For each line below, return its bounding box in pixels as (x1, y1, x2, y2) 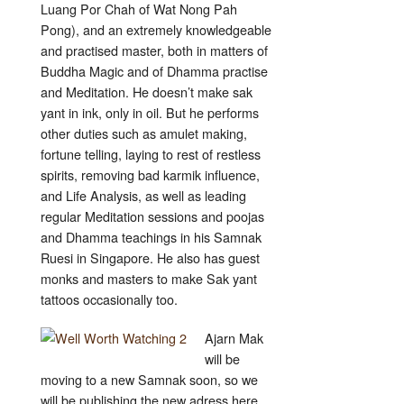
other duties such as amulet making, (41, 124, 247, 143)
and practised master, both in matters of (41, 41, 268, 60)
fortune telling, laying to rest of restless (41, 144, 261, 164)
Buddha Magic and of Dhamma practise (41, 61, 268, 81)
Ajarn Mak (205, 328, 263, 348)
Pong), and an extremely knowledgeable (41, 20, 271, 40)
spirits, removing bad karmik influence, (41, 165, 260, 185)
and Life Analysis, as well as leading (41, 186, 246, 206)
